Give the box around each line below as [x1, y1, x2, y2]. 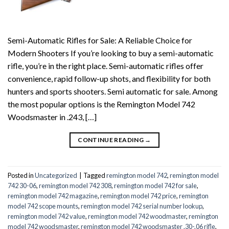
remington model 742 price [100, 191, 176, 200]
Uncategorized [35, 171, 77, 179]
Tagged [83, 171, 106, 179]
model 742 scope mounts [8, 201, 78, 210]
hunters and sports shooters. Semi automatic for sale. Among [8, 86, 218, 97]
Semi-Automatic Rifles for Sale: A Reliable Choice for [8, 35, 192, 45]
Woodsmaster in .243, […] [8, 112, 97, 122]
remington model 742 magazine [8, 191, 98, 200]
